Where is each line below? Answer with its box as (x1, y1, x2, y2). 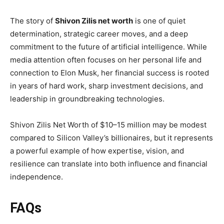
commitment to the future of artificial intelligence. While (10, 42, 207, 52)
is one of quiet (133, 16, 185, 26)
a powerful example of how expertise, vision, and (10, 146, 184, 156)
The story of (10, 16, 55, 26)
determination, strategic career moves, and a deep (10, 29, 188, 39)
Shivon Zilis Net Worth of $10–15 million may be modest (10, 120, 206, 130)
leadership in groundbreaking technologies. (10, 94, 164, 104)
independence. (10, 172, 63, 182)
